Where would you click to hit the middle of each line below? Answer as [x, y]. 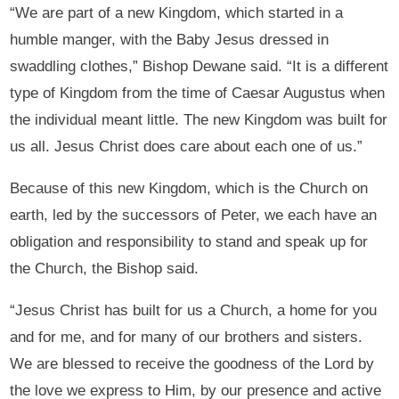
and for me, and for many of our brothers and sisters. [187, 338]
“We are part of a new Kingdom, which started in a [177, 13]
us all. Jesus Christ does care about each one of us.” [187, 147]
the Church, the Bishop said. [105, 269]
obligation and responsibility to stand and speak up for [189, 242]
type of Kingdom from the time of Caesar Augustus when [198, 94]
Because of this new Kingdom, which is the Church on [189, 189]
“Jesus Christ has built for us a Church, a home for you [194, 311]
